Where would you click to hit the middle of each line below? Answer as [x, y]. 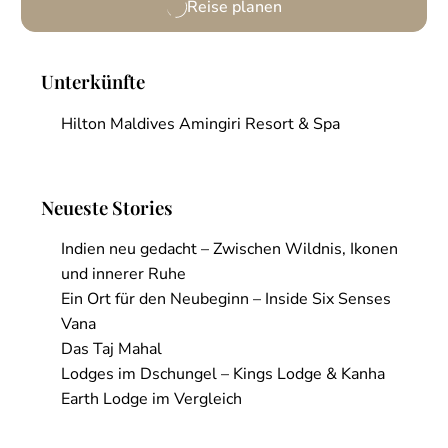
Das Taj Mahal [111, 349]
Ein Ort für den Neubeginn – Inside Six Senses [226, 299]
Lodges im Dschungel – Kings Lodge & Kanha [223, 374]
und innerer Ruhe [123, 274]
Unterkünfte [93, 82]
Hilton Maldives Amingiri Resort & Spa [200, 123]
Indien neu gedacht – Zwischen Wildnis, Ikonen [229, 249]
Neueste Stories [107, 207]
